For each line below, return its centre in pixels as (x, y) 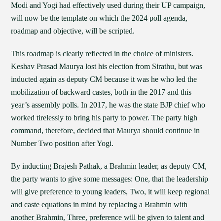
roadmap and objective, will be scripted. (73, 31)
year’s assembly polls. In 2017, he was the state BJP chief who (108, 105)
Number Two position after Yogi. (62, 143)
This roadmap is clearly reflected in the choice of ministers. (102, 54)
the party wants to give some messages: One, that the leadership (110, 179)
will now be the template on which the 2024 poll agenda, (99, 18)
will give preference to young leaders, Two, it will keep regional (110, 192)
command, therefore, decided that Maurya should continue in (106, 130)
